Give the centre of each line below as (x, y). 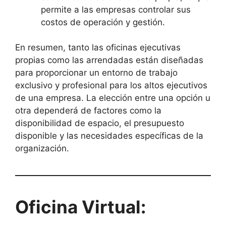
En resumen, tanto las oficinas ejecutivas (98, 48)
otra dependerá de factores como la (88, 111)
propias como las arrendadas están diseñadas (109, 60)
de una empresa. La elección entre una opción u (113, 98)
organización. (42, 149)
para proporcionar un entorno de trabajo (96, 73)
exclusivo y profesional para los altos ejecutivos (111, 86)
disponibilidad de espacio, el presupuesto (100, 123)
